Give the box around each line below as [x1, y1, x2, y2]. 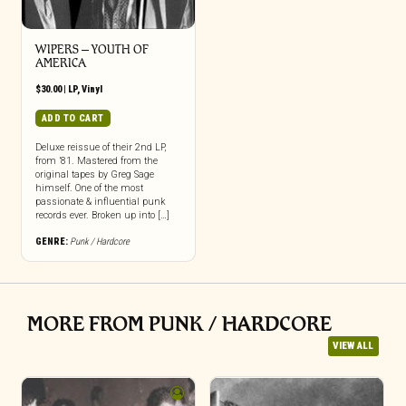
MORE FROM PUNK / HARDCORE [27, 310, 332, 336]
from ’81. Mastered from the [34, 155, 158, 167]
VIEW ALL [333, 340, 374, 353]
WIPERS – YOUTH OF [34, 43, 150, 56]
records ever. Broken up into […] [34, 209, 169, 221]
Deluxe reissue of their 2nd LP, [34, 141, 166, 153]
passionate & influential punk [34, 196, 166, 208]
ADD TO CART [41, 112, 104, 124]
